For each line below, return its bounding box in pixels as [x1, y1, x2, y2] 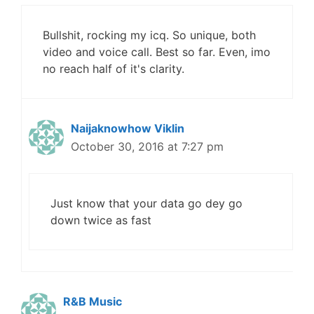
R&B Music [63, 294, 122, 308]
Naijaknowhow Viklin [71, 121, 184, 135]
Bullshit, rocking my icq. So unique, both [43, 28, 256, 42]
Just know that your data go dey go [50, 196, 243, 210]
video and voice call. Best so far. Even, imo [43, 45, 271, 59]
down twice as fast [50, 213, 151, 227]
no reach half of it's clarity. [43, 62, 184, 76]
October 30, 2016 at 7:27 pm [71, 139, 224, 153]
